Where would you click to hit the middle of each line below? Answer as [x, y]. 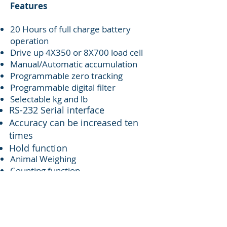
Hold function [38, 148]
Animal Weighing [43, 159]
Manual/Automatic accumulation [74, 64]
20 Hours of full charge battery [70, 29]
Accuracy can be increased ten [74, 122]
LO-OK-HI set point [47, 194]
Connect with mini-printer [61, 182]
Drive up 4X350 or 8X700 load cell [77, 52]
